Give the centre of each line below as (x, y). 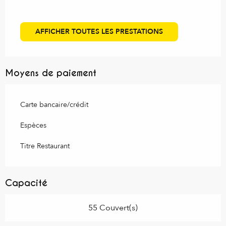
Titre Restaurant (45, 146)
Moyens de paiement (51, 73)
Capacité (26, 183)
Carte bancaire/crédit (54, 104)
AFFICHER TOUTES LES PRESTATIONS (99, 31)
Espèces (33, 125)
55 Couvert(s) (113, 208)
